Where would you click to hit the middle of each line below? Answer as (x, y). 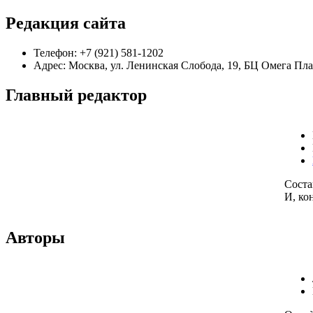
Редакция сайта (66, 23)
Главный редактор (76, 95)
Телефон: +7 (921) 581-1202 (99, 52)
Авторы (35, 238)
